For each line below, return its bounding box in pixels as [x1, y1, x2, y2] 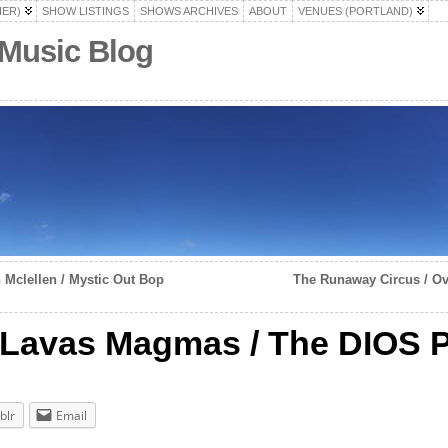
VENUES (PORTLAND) [297, 5, 413, 17]
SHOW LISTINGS [41, 5, 129, 17]
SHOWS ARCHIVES [139, 5, 238, 17]
